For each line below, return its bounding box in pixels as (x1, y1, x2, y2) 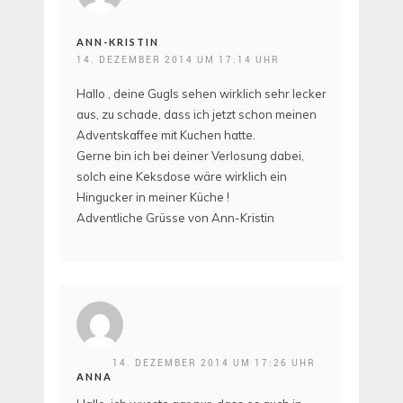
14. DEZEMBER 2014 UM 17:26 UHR (112, 355, 316, 369)
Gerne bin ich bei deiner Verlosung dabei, (76, 148, 304, 164)
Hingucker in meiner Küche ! (76, 190, 229, 205)
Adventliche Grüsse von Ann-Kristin (76, 210, 274, 226)
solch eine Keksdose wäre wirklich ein (76, 169, 287, 184)
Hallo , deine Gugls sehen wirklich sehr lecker (76, 86, 327, 102)
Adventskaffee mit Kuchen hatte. (76, 128, 255, 143)
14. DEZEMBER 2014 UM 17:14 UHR (76, 53, 280, 67)
